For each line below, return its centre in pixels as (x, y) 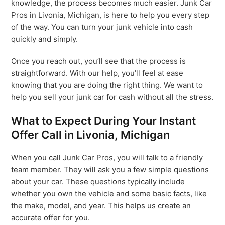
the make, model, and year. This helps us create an (101, 206)
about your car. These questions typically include (98, 182)
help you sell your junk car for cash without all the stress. (113, 97)
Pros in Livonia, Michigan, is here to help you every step (110, 15)
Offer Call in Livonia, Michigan (91, 135)
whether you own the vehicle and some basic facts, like (109, 194)
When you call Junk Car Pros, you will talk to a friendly (107, 157)
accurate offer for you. (51, 218)
